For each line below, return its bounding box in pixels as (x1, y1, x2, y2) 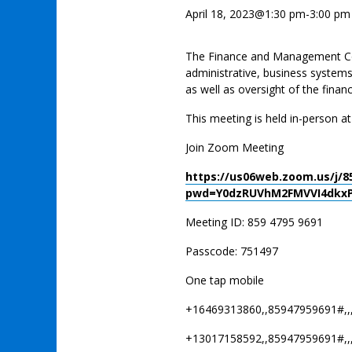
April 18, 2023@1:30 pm (185, 6, 306, 21)
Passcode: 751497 (185, 244, 278, 258)
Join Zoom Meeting (185, 140, 284, 155)
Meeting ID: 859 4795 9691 (185, 214, 323, 229)
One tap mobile (185, 273, 264, 288)
